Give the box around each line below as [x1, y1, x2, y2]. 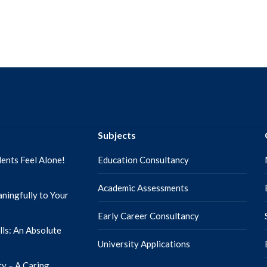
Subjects [98, 129, 136, 141]
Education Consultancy [98, 154, 189, 165]
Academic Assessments [98, 182, 188, 193]
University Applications [98, 238, 190, 249]
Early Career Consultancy [98, 210, 199, 221]
